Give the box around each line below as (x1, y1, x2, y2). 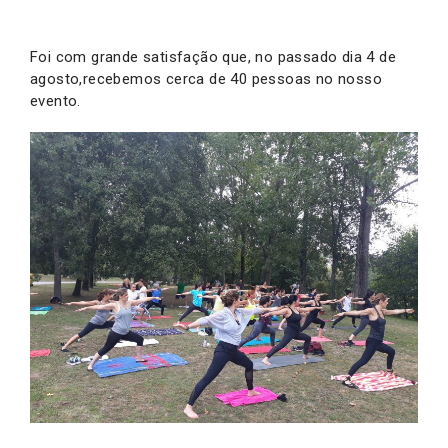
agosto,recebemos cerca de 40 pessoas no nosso (30, 70, 382, 88)
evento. (30, 92, 81, 110)
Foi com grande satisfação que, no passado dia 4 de (30, 48, 396, 66)
